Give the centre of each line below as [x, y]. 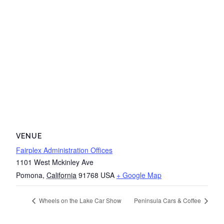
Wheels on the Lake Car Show [79, 200]
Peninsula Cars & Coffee [168, 200]
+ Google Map [139, 175]
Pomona [29, 175]
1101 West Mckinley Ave [55, 162]
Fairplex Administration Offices [64, 150]
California [61, 175]
